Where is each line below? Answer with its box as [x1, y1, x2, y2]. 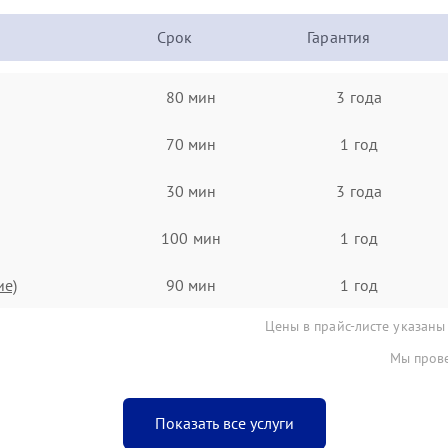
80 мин [165, 86, 217, 107]
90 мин [165, 274, 217, 295]
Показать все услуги [154, 413, 294, 433]
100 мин [161, 227, 221, 248]
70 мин [165, 133, 217, 154]
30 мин [165, 180, 217, 201]
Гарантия [307, 27, 371, 47]
